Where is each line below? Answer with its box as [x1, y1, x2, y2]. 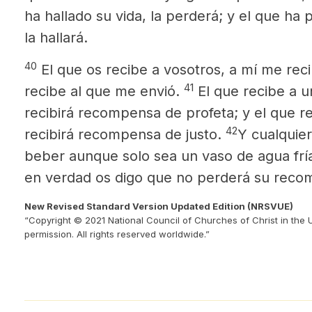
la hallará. [24, 29, 88, 46]
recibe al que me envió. [24, 83, 180, 100]
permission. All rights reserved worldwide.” [24, 228, 210, 240]
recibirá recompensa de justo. [24, 126, 226, 143]
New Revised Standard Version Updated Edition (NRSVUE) [24, 201, 293, 212]
